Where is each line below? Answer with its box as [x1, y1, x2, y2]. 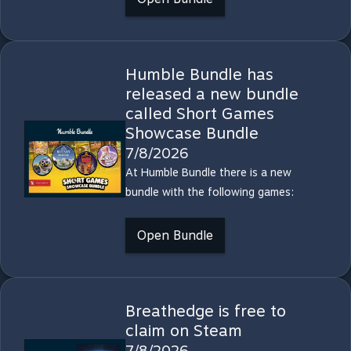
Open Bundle [136, 228, 213, 243]
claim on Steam [125, 321, 242, 340]
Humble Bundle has [125, 65, 273, 84]
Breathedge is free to [125, 302, 286, 320]
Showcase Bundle [125, 124, 259, 143]
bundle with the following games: [125, 186, 294, 198]
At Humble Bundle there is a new [125, 166, 291, 179]
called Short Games [125, 104, 274, 123]
